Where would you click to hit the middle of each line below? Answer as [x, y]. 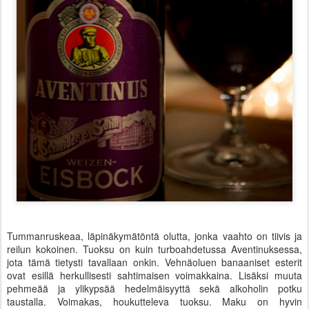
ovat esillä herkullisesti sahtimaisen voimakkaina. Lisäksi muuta [154, 276]
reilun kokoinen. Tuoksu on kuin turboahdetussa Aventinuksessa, [154, 249]
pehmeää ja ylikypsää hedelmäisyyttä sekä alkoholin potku [154, 289]
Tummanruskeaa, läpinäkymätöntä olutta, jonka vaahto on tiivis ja [154, 236]
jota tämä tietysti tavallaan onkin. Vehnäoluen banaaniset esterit [154, 262]
